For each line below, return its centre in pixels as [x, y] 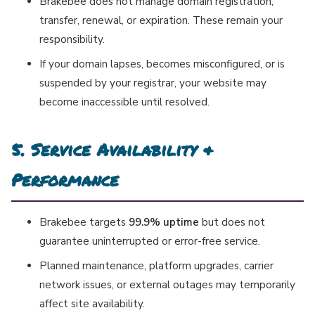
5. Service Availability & [112, 150]
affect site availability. [92, 304]
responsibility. [72, 40]
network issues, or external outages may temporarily [167, 285]
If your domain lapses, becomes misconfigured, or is [162, 64]
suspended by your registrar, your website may [153, 83]
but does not [232, 223]
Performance [65, 180]
